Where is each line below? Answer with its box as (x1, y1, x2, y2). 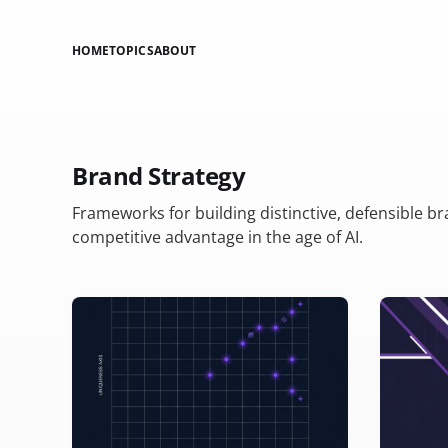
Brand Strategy (72, 159, 246, 192)
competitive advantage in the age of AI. (72, 226, 363, 248)
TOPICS (109, 41, 154, 59)
